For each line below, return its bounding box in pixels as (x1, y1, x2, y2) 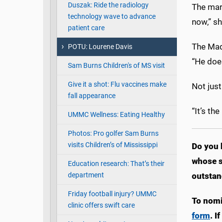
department (67, 171, 104, 180)
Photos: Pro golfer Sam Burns (67, 129, 159, 138)
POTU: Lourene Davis (67, 43, 132, 52)
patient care (67, 24, 105, 33)
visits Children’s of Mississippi (67, 141, 158, 150)
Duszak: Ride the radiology (67, 1, 149, 10)
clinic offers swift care (67, 201, 135, 210)
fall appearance (67, 92, 115, 101)
